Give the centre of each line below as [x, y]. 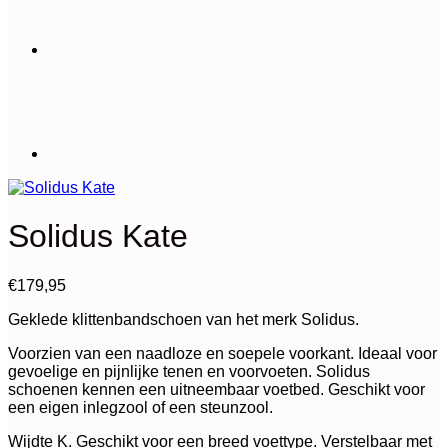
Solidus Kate [98, 236]
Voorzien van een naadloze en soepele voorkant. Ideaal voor [222, 353]
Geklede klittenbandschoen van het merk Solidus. [183, 319]
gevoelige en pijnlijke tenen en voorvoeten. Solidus [189, 371]
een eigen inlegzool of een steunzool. [140, 407]
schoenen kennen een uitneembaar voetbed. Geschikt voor [216, 389]
